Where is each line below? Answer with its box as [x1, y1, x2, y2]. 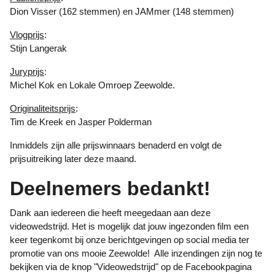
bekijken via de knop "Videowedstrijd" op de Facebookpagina [10, 261, 252, 272]
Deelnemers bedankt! [10, 177, 211, 199]
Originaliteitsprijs [17, 103, 76, 114]
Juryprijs [15, 66, 44, 77]
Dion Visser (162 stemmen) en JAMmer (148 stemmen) [10, 6, 234, 17]
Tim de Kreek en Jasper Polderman [10, 117, 152, 127]
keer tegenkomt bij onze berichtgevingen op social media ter [10, 234, 249, 245]
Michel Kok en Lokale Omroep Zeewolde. [10, 80, 175, 90]
